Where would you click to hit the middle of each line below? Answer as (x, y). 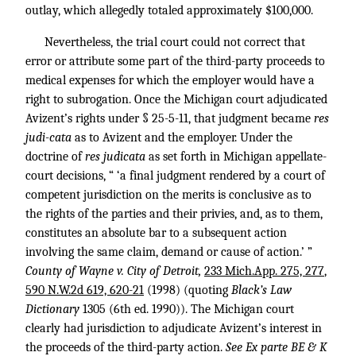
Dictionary (54, 309)
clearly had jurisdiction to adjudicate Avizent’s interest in (174, 328)
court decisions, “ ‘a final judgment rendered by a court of (175, 176)
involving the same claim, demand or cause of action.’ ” (169, 252)
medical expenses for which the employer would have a (170, 80)
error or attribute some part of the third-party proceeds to (175, 61)
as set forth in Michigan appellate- (238, 157)
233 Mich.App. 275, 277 (264, 271)
